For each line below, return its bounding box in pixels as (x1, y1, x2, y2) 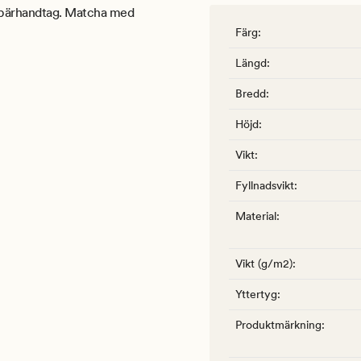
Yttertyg (235, 288, 277, 301)
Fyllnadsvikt (235, 179, 294, 193)
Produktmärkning (235, 318, 322, 332)
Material (235, 210, 276, 223)
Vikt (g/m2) (235, 257, 293, 271)
